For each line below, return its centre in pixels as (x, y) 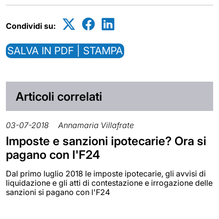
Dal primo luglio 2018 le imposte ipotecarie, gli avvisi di (106, 173)
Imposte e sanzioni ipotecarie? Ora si (106, 141)
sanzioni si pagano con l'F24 (58, 192)
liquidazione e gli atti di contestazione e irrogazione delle (109, 183)
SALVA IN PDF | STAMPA (65, 51)
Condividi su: (31, 26)
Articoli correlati (59, 96)
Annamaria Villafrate (96, 125)
